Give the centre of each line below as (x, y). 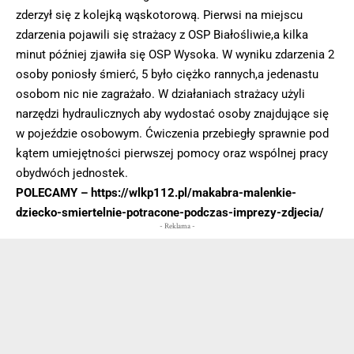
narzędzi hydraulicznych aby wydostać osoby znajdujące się (172, 114)
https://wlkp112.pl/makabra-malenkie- (194, 193)
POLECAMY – (53, 193)
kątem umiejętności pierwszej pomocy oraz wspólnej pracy (172, 154)
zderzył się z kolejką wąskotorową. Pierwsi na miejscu (159, 15)
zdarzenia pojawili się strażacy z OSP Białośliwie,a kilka (162, 35)
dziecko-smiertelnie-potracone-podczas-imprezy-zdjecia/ (170, 213)
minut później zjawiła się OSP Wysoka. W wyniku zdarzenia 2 (175, 55)
